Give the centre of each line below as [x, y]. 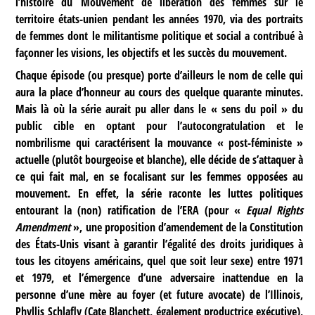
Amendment [43, 227]
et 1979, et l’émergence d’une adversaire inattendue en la [160, 278]
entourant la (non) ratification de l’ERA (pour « [131, 211]
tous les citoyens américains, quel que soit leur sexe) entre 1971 [160, 261]
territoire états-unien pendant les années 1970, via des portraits [160, 19]
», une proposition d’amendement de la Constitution [187, 227]
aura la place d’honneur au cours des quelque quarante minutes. [160, 92]
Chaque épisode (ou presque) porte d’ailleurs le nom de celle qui [160, 76]
